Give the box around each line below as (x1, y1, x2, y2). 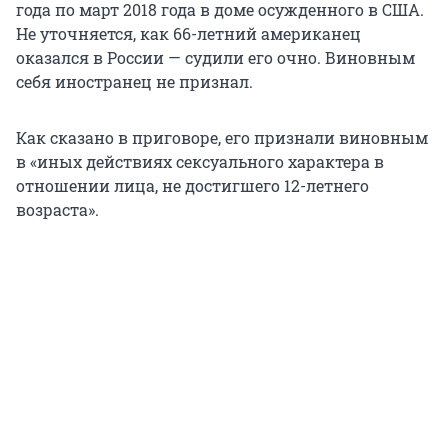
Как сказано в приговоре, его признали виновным (16, 127, 428, 149)
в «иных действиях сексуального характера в (16, 151, 384, 173)
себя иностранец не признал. (16, 71, 253, 93)
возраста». (16, 199, 99, 221)
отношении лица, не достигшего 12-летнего (16, 175, 369, 197)
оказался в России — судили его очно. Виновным (16, 47, 415, 69)
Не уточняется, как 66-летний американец (16, 23, 361, 45)
